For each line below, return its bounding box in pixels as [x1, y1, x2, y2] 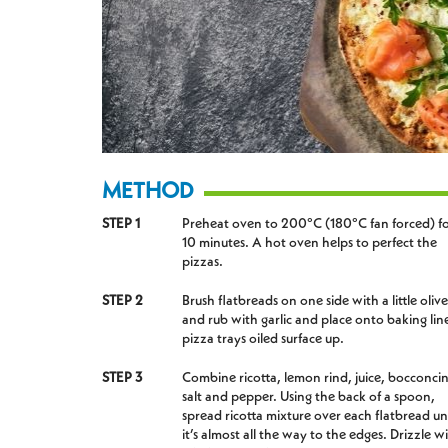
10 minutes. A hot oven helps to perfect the [182, 235, 437, 250]
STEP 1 [102, 216, 140, 231]
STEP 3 [102, 370, 143, 385]
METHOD [102, 180, 194, 203]
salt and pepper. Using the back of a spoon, [182, 389, 435, 404]
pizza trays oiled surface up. [182, 331, 344, 346]
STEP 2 [102, 293, 143, 308]
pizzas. [182, 254, 223, 269]
